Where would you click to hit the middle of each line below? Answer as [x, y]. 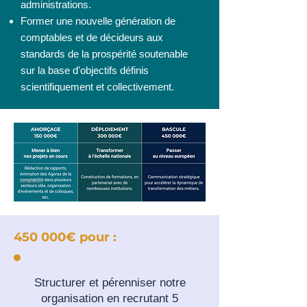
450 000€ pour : [65, 237]
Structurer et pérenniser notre [110, 283]
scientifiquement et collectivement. [99, 87]
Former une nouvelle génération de [98, 21]
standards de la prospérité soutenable [104, 54]
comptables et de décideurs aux [92, 37]
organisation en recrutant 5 [110, 298]
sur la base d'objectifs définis [85, 70]
